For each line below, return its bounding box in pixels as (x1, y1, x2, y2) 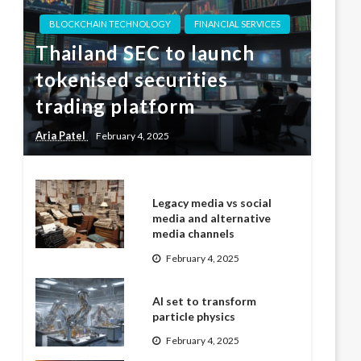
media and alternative (152, 211, 272, 226)
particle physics (152, 309, 236, 323)
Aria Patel (35, 129, 89, 143)
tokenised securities (35, 67, 229, 91)
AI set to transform (152, 293, 257, 308)
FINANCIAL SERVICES (194, 18, 281, 29)
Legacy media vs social (152, 196, 272, 210)
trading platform (35, 93, 196, 118)
